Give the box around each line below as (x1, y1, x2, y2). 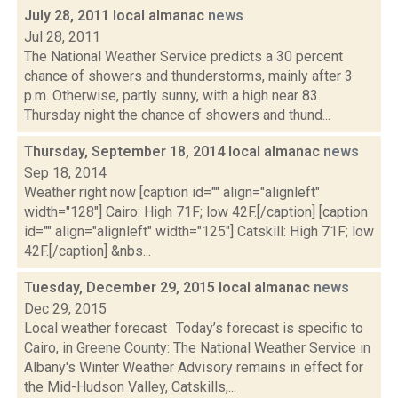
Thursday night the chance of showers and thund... (24, 107, 330, 123)
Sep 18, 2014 (24, 164, 107, 181)
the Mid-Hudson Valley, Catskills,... (24, 378, 236, 395)
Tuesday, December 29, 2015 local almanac (24, 279, 314, 296)
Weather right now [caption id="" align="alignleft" (24, 184, 320, 201)
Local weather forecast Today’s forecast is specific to (24, 320, 363, 337)
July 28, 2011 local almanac (24, 7, 208, 24)
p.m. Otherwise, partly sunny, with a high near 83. (24, 87, 321, 104)
